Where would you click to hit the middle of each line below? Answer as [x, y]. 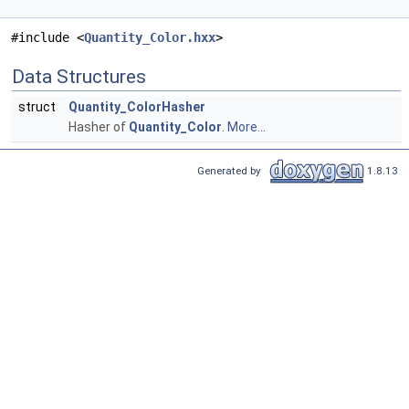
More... [246, 127]
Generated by [232, 170]
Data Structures [79, 77]
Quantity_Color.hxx [150, 38]
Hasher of [99, 127]
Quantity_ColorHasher [137, 107]
